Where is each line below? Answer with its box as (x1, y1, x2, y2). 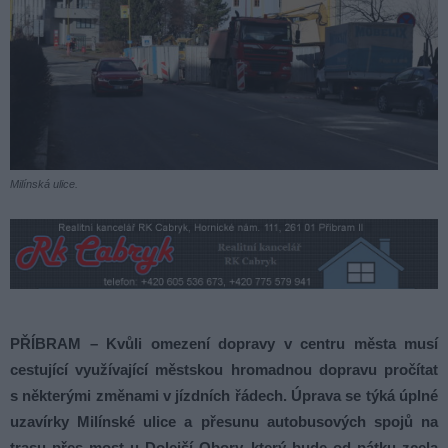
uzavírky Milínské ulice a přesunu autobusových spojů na (10, 413, 438, 431)
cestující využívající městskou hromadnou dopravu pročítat (10, 361, 438, 379)
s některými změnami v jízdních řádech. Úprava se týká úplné (10, 387, 438, 405)
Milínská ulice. (10, 178, 78, 191)
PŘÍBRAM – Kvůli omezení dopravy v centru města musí (10, 335, 438, 353)
